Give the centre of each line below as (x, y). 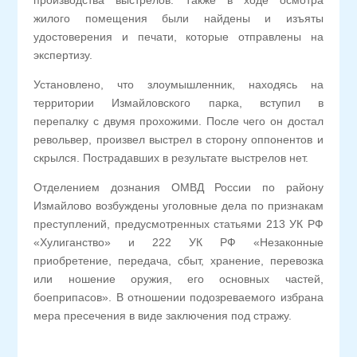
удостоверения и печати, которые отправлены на (178, 37)
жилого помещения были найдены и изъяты (178, 18)
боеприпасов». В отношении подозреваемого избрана (178, 297)
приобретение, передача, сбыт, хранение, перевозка (178, 261)
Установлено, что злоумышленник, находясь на (178, 84)
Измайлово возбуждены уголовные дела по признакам (178, 206)
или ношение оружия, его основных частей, (178, 279)
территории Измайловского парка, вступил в (178, 103)
